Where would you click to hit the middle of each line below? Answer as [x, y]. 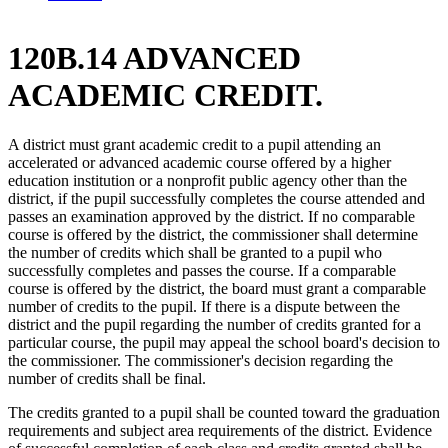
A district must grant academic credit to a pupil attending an [194, 144]
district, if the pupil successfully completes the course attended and [216, 198]
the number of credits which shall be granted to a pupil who [195, 252]
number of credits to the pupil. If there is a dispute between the [204, 306]
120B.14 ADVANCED [154, 58]
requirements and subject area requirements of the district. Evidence [220, 430]
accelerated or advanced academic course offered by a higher [199, 162]
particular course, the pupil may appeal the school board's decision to [224, 342]
